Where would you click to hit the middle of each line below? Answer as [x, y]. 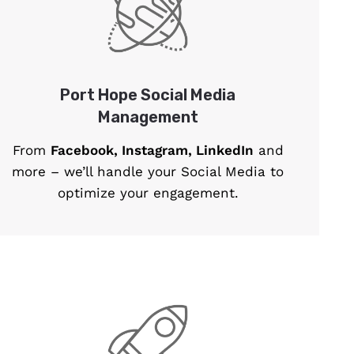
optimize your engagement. [148, 193]
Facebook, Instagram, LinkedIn [152, 151]
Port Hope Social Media [148, 95]
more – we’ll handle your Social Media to [148, 172]
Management [148, 117]
